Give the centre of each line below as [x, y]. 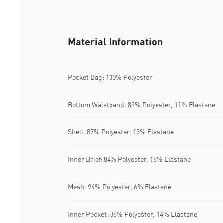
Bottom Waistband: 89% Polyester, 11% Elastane [141, 104]
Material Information [115, 42]
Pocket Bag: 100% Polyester [110, 77]
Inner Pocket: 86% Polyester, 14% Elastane [132, 214]
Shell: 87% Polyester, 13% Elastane [121, 131]
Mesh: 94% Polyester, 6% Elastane [119, 186]
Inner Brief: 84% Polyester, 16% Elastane [129, 159]
